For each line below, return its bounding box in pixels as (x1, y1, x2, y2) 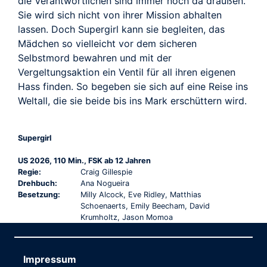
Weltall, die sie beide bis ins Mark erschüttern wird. (18, 94, 247, 107)
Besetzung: (18, 190, 60, 199)
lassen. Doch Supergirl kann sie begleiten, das (18, 23, 225, 35)
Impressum (23, 253, 76, 265)
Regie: (18, 167, 41, 176)
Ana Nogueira (80, 178, 129, 188)
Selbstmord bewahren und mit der (18, 51, 172, 64)
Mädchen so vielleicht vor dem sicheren (18, 37, 197, 49)
